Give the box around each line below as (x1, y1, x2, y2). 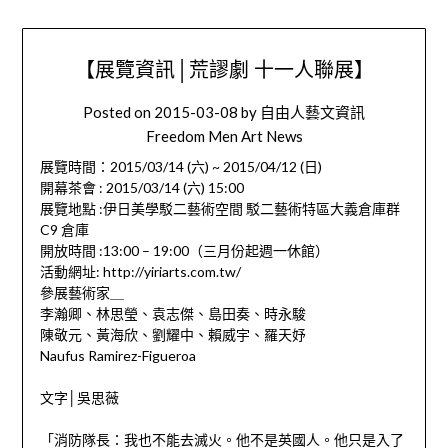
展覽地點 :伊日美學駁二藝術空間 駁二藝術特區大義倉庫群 (39, 200, 400, 218)
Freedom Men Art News (145, 127, 303, 146)
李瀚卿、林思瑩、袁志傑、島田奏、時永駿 (39, 305, 306, 323)
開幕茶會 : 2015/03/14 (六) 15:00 (39, 179, 244, 197)
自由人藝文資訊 (260, 103, 365, 122)
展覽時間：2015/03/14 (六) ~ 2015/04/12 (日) (39, 158, 322, 176)
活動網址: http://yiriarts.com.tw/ (39, 263, 241, 281)
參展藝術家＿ (39, 284, 124, 302)
